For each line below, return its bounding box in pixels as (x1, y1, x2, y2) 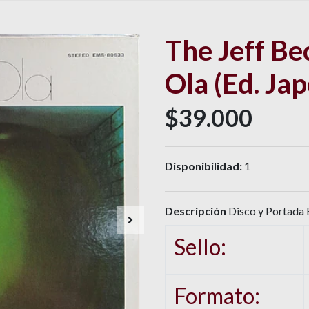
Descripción (165, 204, 226, 218)
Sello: (174, 233, 226, 261)
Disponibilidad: (165, 159, 242, 173)
